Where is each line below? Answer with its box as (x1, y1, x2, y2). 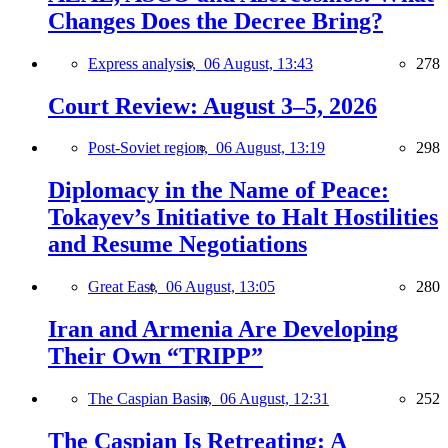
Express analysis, (88, 54, 204, 72)
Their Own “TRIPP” (48, 343, 263, 370)
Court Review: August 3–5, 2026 (48, 92, 377, 119)
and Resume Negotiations (48, 231, 307, 258)
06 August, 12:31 (220, 390, 329, 408)
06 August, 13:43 (204, 54, 313, 72)
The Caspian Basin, (88, 390, 220, 408)
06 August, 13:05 (166, 278, 275, 296)
